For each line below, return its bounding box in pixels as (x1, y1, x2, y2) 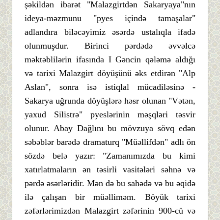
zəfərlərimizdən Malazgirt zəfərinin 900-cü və (25, 205, 195, 216)
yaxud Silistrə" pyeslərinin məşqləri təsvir (25, 109, 195, 119)
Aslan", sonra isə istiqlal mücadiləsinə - (25, 82, 195, 92)
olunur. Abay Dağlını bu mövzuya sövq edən (25, 123, 195, 133)
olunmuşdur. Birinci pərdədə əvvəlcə (25, 40, 195, 51)
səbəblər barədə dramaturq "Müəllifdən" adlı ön (25, 137, 195, 147)
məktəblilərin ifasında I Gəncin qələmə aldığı (25, 54, 195, 64)
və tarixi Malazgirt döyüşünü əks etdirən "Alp (25, 68, 195, 78)
